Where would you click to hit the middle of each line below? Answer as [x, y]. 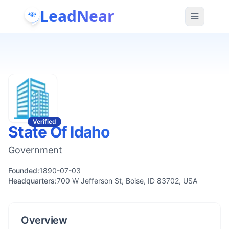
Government [35, 150]
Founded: [24, 170]
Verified [44, 121]
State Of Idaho [59, 132]
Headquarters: [32, 181]
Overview [44, 220]
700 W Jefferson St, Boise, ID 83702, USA [127, 181]
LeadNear [77, 16]
